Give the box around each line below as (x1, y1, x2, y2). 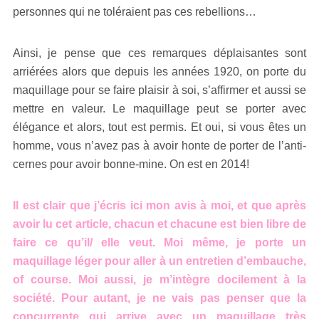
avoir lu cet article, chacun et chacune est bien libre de (13, 217, 306, 230)
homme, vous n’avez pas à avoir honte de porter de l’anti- (13, 139, 306, 152)
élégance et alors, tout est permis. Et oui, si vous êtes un (13, 120, 306, 133)
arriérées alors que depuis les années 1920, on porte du (13, 65, 306, 78)
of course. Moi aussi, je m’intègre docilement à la (13, 273, 306, 286)
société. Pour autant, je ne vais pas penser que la (13, 291, 306, 304)
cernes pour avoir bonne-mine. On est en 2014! (13, 157, 249, 170)
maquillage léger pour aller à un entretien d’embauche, (13, 254, 306, 267)
